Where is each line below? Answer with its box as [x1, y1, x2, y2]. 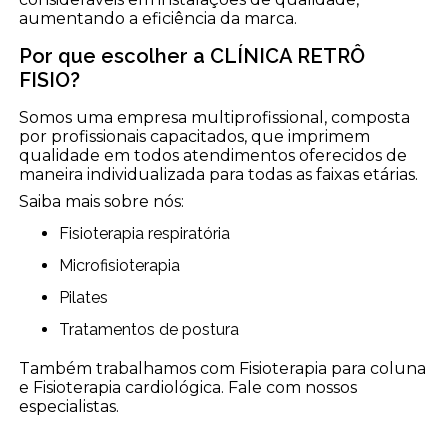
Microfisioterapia [73, 256, 181, 276]
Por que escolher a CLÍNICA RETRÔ [19, 44, 366, 69]
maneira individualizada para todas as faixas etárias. [19, 165, 419, 185]
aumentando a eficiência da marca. [19, 9, 298, 29]
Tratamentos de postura [69, 320, 240, 340]
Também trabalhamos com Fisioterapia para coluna [19, 359, 427, 379]
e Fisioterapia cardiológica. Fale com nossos [19, 378, 358, 398]
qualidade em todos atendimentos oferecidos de [19, 146, 408, 166]
